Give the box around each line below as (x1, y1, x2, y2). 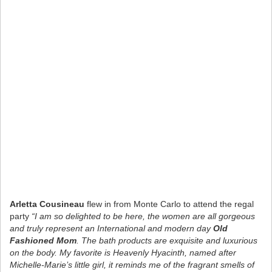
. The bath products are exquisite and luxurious (76, 235, 257, 245)
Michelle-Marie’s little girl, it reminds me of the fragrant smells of (10, 259, 254, 270)
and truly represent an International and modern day (10, 223, 213, 233)
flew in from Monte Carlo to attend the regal (84, 199, 254, 209)
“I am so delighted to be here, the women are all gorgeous (32, 211, 255, 221)
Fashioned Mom (10, 235, 76, 245)
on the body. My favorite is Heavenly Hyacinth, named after (10, 247, 236, 257)
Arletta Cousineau (10, 199, 84, 209)
